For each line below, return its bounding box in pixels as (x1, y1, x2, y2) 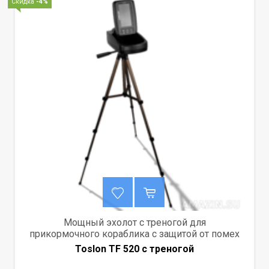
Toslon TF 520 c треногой (75, 243, 194, 255)
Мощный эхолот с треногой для (63, 217, 206, 229)
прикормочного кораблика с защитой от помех (29, 228, 240, 240)
